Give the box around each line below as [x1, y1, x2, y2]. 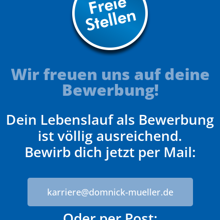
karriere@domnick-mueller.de [47, 186, 173, 198]
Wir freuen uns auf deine [10, 63, 210, 84]
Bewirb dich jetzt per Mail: [24, 142, 196, 161]
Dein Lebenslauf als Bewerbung [6, 110, 214, 129]
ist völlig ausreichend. [38, 126, 182, 145]
